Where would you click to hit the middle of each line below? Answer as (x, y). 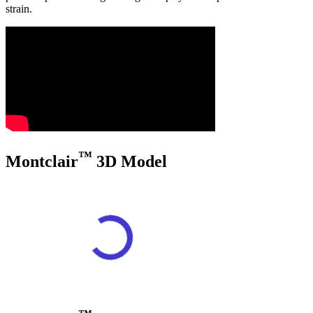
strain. (19, 8)
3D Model (130, 161)
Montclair (42, 161)
